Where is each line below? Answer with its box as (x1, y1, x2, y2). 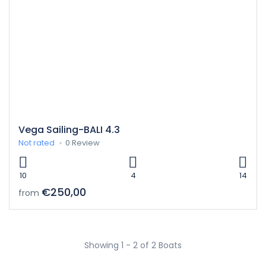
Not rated (18, 137, 55, 148)
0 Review (65, 137, 100, 148)
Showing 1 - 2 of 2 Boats (84, 239, 182, 251)
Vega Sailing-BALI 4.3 (18, 122, 120, 137)
